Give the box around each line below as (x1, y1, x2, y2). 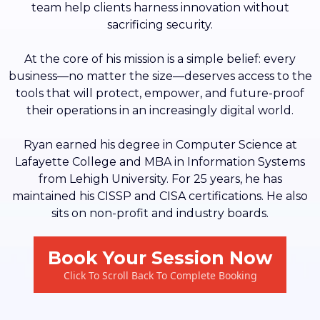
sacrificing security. (107, 18, 213, 32)
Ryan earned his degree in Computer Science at (23, 138, 297, 152)
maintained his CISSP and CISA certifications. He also (12, 189, 308, 204)
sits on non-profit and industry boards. (51, 206, 269, 221)
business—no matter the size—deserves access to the (8, 69, 312, 84)
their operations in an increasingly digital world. (26, 104, 294, 118)
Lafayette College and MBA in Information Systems (15, 155, 305, 169)
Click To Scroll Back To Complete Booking (63, 269, 257, 283)
